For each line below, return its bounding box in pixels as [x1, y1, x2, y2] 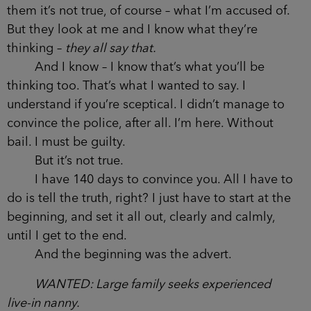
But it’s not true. [7, 154, 124, 167]
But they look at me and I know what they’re [7, 23, 258, 36]
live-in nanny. [7, 296, 80, 310]
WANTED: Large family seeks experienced [35, 278, 271, 291]
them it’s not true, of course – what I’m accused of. [7, 4, 289, 17]
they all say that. [65, 42, 156, 55]
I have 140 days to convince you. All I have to [7, 173, 293, 186]
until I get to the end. [7, 229, 127, 242]
